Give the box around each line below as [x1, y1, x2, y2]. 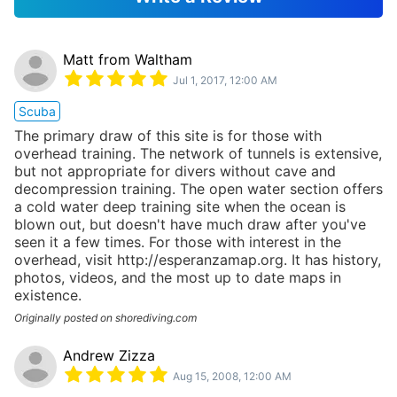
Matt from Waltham [63, 51, 192, 69]
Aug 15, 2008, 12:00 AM [173, 369, 292, 383]
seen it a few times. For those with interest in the [14, 232, 341, 251]
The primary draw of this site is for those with [14, 126, 322, 144]
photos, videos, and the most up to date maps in [14, 268, 341, 286]
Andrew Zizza [63, 346, 155, 365]
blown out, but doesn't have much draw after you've [14, 214, 366, 233]
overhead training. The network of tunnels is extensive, [14, 144, 382, 162]
